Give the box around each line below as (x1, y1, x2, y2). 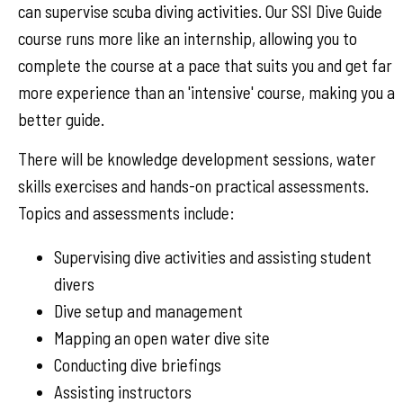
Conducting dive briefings (54, 354, 221, 375)
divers (54, 273, 94, 294)
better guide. (18, 109, 104, 130)
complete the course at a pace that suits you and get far (18, 55, 392, 76)
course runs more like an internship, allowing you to (18, 28, 357, 49)
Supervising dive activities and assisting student (54, 246, 372, 267)
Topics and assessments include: (18, 201, 235, 223)
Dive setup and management (54, 300, 243, 321)
